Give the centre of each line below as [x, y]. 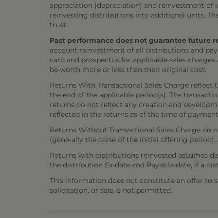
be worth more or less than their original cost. [128, 70]
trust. [59, 25]
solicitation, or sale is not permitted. [111, 190]
